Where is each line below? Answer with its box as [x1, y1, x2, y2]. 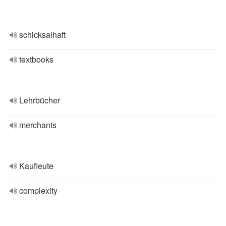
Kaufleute [19, 160, 53, 172]
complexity [19, 185, 58, 196]
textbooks [19, 53, 53, 65]
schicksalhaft [19, 29, 66, 40]
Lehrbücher [19, 94, 60, 106]
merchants [19, 119, 56, 131]
